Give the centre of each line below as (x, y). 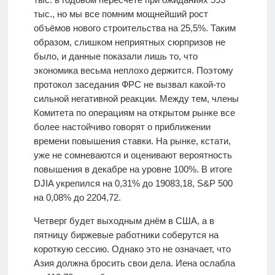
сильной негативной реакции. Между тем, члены (136, 99)
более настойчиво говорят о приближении (122, 127)
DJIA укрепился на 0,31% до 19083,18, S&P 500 (133, 184)
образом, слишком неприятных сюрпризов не (129, 42)
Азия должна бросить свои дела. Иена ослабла (134, 263)
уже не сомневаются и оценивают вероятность (133, 155)
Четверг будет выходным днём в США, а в (124, 221)
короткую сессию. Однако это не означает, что (132, 249)
